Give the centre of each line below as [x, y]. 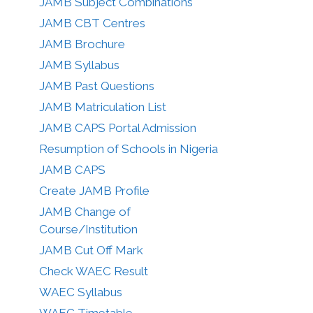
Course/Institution [88, 229]
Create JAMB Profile [94, 190]
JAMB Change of [85, 211]
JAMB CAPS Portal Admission [118, 128]
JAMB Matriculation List [103, 107]
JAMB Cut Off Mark [91, 250]
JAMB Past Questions [97, 86]
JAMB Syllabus [79, 65]
